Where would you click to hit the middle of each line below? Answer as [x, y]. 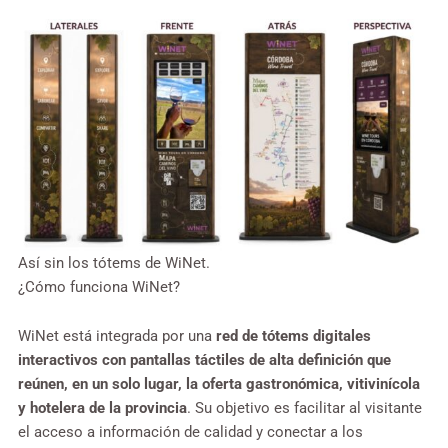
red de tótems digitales [293, 336]
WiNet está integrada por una [117, 336]
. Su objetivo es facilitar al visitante [304, 408]
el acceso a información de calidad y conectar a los [190, 432]
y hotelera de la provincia [102, 408]
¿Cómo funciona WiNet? [99, 286]
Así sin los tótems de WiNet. [114, 262]
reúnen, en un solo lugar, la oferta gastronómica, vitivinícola [219, 384]
